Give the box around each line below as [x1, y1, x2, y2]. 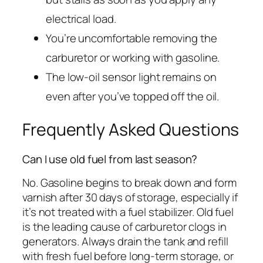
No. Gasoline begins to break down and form [22, 175, 237, 191]
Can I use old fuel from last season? [22, 151, 198, 167]
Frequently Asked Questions [22, 118, 240, 141]
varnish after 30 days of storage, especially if [22, 190, 238, 205]
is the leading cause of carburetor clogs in [22, 219, 227, 235]
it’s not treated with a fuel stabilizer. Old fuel [22, 204, 234, 220]
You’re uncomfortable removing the [46, 31, 217, 46]
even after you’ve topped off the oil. [46, 89, 220, 104]
